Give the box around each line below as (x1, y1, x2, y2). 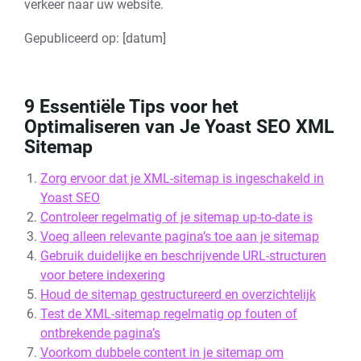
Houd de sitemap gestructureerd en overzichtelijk (40, 287, 316, 302)
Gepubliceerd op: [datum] (24, 31, 166, 46)
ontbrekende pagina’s (40, 326, 160, 341)
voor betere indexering (40, 268, 165, 283)
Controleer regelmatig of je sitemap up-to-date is (40, 210, 313, 225)
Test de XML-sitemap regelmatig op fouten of (40, 306, 297, 322)
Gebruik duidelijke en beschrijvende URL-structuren (40, 248, 326, 263)
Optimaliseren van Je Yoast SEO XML (24, 116, 334, 138)
